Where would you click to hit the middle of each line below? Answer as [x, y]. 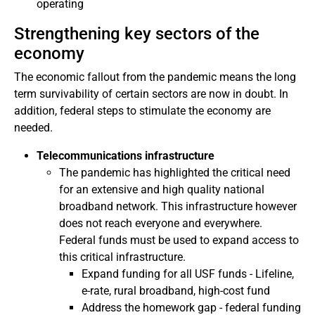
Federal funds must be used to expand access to [179, 240]
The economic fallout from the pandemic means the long [155, 77]
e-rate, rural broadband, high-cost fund [176, 291]
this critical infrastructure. [122, 257]
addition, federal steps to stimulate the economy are [142, 111]
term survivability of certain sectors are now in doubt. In [151, 94]
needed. [33, 128]
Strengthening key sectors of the [137, 34]
